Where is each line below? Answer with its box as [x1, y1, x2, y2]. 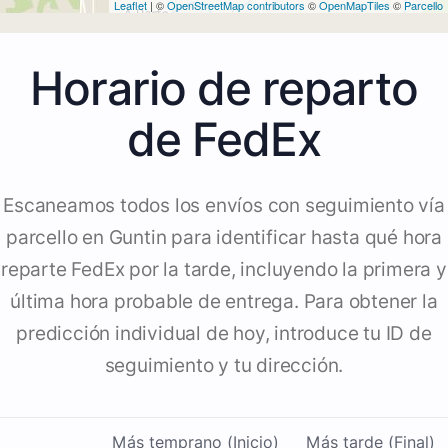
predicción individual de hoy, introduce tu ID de [16, 322, 432, 346]
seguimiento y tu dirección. [104, 354, 344, 378]
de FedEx [127, 111, 321, 168]
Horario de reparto [30, 60, 418, 117]
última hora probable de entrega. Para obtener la [10, 290, 438, 314]
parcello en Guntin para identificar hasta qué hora [6, 226, 442, 250]
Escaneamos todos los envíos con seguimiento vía [3, 194, 445, 218]
